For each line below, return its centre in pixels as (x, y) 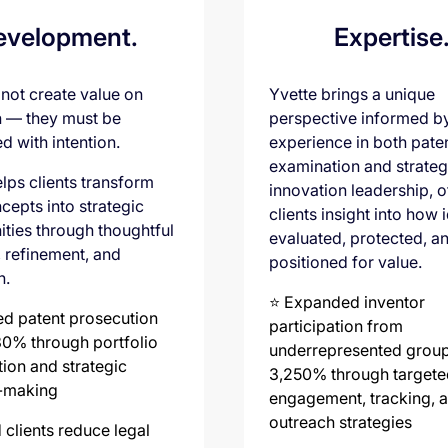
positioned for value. (345, 261)
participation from (336, 325)
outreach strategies (340, 421)
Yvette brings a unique (352, 93)
